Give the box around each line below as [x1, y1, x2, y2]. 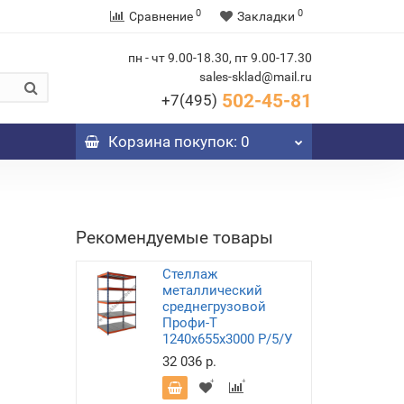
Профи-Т [161, 315, 217, 331]
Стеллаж [161, 266, 217, 282]
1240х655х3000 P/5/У [161, 331, 292, 347]
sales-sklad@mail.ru [199, 69, 312, 84]
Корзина [107, 133, 170, 151]
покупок [170, 133, 234, 151]
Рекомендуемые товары [75, 227, 273, 248]
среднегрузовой [161, 298, 266, 315]
